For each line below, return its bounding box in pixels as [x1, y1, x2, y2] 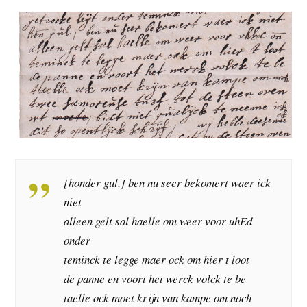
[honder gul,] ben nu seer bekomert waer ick [64, 175, 271, 191]
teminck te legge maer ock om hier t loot [64, 251, 250, 268]
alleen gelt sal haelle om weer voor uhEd [64, 213, 253, 230]
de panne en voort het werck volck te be [64, 271, 247, 287]
